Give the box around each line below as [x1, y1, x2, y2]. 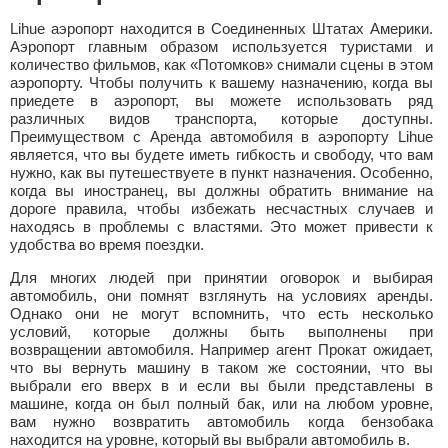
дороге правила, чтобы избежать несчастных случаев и [10, 200, 433, 217]
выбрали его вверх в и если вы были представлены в [10, 377, 433, 394]
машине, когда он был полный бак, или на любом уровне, [10, 395, 433, 412]
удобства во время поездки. [10, 236, 204, 253]
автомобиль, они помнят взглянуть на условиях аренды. [10, 287, 433, 304]
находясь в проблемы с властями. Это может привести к [10, 218, 433, 235]
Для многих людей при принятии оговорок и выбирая [10, 269, 433, 286]
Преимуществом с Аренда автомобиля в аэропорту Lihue [10, 128, 433, 145]
